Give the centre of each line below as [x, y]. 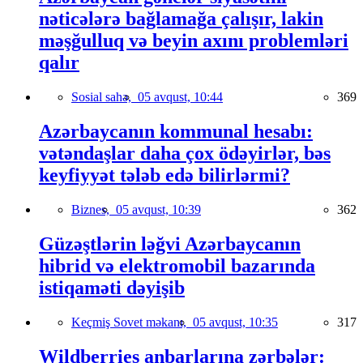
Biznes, [94, 210]
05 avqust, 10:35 [235, 322]
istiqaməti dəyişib [112, 288]
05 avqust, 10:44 [180, 97]
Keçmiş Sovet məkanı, [132, 322]
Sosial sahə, [105, 97]
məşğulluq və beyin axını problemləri [194, 41]
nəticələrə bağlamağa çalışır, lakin [181, 19]
